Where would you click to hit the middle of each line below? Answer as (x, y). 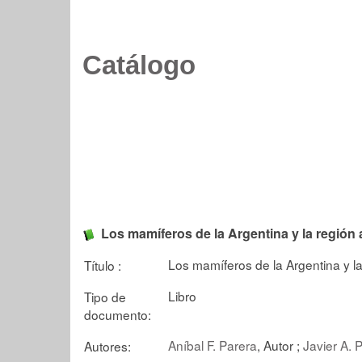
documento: (118, 314)
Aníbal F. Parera (213, 345)
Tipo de (105, 296)
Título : (103, 265)
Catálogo (139, 65)
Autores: (107, 345)
